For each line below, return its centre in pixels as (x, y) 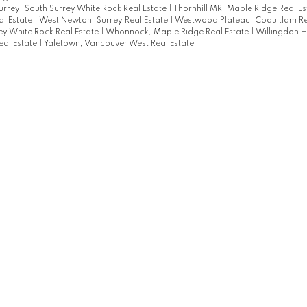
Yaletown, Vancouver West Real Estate (119, 44)
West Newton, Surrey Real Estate (104, 21)
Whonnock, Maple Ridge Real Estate (178, 33)
